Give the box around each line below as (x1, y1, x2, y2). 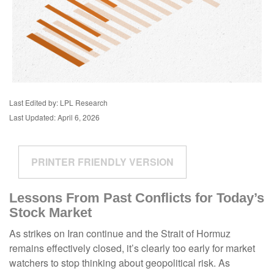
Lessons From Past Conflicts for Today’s (9, 190, 264, 206)
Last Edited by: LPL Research (9, 97, 108, 108)
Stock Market (9, 205, 92, 221)
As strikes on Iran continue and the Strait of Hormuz (9, 226, 231, 241)
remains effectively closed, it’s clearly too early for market (9, 241, 255, 256)
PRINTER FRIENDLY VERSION (31, 155, 174, 169)
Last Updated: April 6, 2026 (9, 112, 100, 123)
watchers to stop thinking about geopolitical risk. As (9, 256, 230, 270)
